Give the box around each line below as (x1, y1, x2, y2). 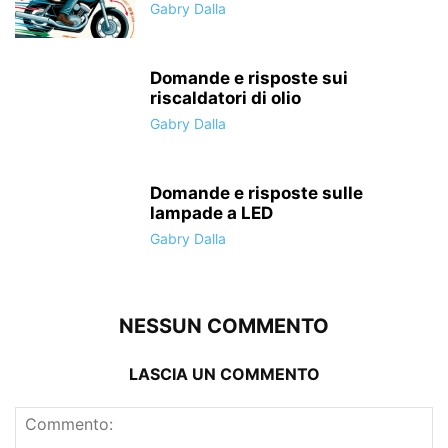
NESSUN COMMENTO (119, 314, 329, 339)
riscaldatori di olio (150, 88, 301, 109)
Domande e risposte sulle (150, 183, 363, 204)
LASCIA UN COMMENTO (128, 364, 320, 385)
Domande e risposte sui (150, 68, 348, 89)
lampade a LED (150, 203, 273, 224)
